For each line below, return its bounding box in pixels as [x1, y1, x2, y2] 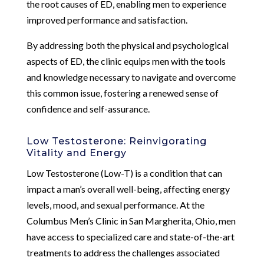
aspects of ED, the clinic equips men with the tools [26, 55, 226, 67]
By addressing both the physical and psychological [26, 39, 229, 51]
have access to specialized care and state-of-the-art [26, 230, 235, 242]
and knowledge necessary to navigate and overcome [26, 71, 236, 82]
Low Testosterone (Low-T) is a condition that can [26, 167, 222, 179]
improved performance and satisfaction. [26, 14, 187, 25]
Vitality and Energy [26, 147, 127, 159]
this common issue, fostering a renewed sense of [26, 87, 219, 98]
